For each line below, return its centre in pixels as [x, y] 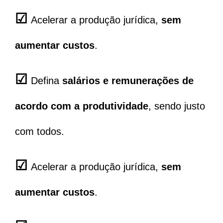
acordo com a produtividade [82, 106]
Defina [47, 81]
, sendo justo [177, 106]
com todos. [40, 132]
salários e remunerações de [128, 81]
